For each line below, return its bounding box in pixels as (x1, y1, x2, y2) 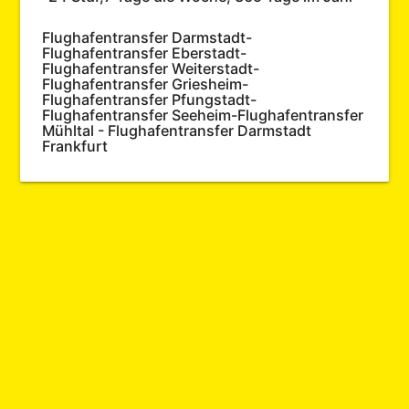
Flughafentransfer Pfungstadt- (42, 89, 257, 109)
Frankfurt (42, 136, 109, 155)
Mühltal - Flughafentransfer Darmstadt (42, 121, 312, 140)
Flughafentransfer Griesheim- (42, 74, 249, 93)
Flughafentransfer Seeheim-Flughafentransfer (42, 105, 364, 124)
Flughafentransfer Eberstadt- (42, 43, 247, 62)
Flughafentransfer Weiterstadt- (42, 58, 260, 78)
